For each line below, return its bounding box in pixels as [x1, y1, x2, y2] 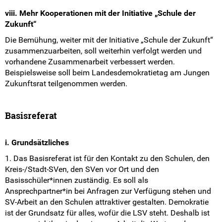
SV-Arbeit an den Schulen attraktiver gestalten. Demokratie [5, 197, 209, 207]
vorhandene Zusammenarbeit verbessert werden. [5, 57, 175, 67]
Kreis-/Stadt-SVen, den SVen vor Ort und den [5, 165, 159, 174]
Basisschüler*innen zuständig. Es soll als [5, 175, 148, 185]
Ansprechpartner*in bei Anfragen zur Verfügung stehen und [5, 186, 211, 196]
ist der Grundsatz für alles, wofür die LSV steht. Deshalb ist [5, 208, 210, 218]
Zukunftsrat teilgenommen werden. [5, 79, 127, 89]
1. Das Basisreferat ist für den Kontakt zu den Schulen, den [5, 154, 210, 164]
